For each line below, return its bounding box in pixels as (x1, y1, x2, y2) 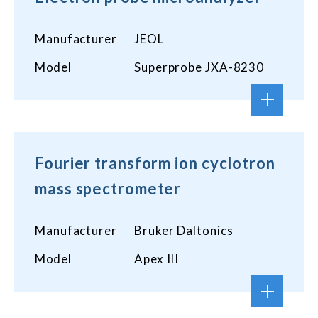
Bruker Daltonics (134, 223, 234, 238)
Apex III (134, 251, 180, 266)
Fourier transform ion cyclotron (35, 153, 275, 172)
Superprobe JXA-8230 (134, 60, 265, 75)
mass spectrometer (35, 179, 182, 198)
